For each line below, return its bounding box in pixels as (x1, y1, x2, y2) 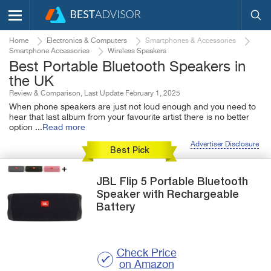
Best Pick (109, 146, 149, 155)
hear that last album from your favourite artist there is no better (9, 113, 249, 122)
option (9, 123, 35, 132)
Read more (42, 123, 85, 132)
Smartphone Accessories (9, 48, 90, 55)
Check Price (116, 247, 177, 259)
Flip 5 (120, 176, 148, 188)
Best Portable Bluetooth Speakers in (9, 60, 246, 74)
